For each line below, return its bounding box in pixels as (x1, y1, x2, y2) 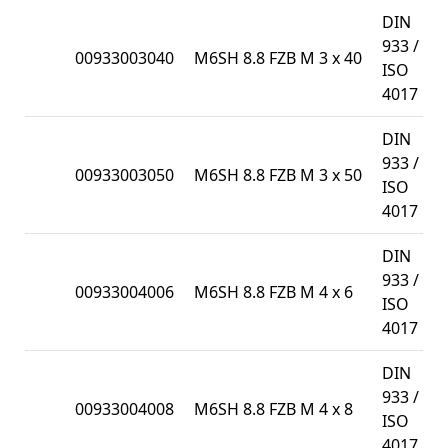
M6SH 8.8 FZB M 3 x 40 (194, 46, 362, 69)
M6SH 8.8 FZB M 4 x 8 (194, 397, 353, 420)
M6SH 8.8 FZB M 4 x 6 (194, 280, 353, 303)
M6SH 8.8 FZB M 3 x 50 (194, 163, 362, 186)
